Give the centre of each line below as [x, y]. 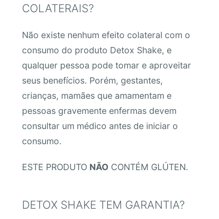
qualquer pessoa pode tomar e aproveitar [106, 65]
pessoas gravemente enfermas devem [99, 110]
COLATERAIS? [58, 8]
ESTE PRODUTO [55, 167]
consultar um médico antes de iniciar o [100, 126]
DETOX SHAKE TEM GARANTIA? [103, 204]
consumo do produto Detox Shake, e [97, 50]
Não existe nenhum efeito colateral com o [106, 35]
